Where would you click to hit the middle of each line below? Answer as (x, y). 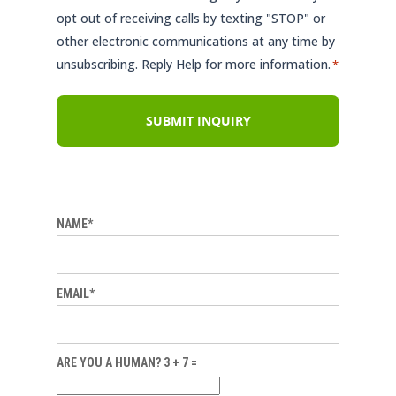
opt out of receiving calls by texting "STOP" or (191, 19)
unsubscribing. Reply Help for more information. (194, 65)
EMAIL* (76, 293)
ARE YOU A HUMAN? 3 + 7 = (127, 362)
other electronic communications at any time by (196, 42)
